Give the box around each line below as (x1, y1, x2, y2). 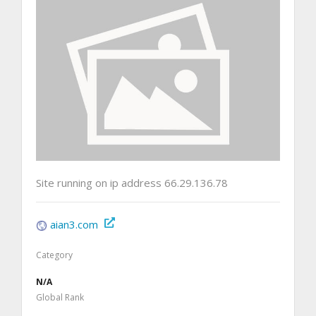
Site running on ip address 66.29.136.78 (36, 176, 228, 190)
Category (36, 249, 73, 262)
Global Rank (36, 291, 84, 304)
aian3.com (50, 217, 98, 232)
